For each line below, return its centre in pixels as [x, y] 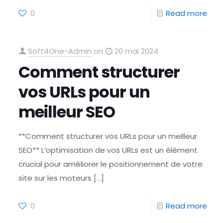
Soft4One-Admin [60, 51]
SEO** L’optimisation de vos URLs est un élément [108, 150]
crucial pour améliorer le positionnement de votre [111, 164]
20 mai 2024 [137, 51]
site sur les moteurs [55, 178]
